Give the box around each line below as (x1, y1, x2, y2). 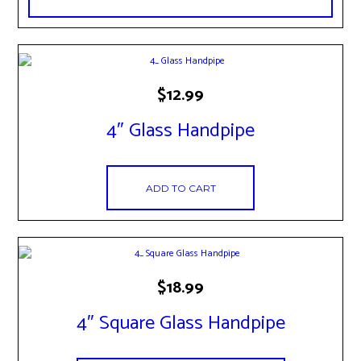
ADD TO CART (145, 181, 216, 194)
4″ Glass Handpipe (106, 115, 255, 147)
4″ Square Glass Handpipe (76, 308, 285, 340)
